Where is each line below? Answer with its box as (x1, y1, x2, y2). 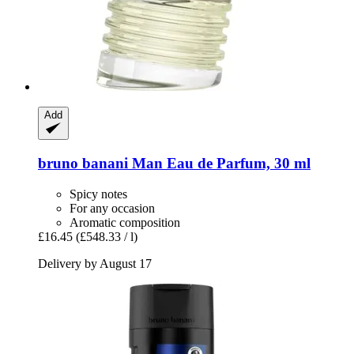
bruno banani (38, 154, 128, 171)
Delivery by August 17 (38, 256, 152, 270)
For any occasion (70, 201, 155, 215)
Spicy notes (70, 186, 127, 201)
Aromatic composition (70, 215, 180, 229)
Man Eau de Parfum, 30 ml (128, 154, 311, 171)
